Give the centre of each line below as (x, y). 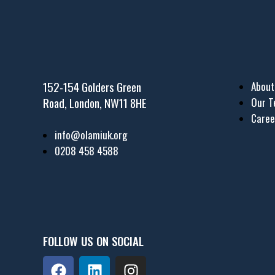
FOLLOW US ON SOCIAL (93, 240)
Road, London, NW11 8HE (95, 103)
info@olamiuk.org (91, 135)
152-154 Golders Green (92, 87)
